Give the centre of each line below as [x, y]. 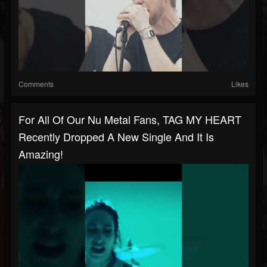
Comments [36, 84]
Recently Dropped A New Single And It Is [116, 137]
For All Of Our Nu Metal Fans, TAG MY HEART [130, 119]
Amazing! [41, 154]
